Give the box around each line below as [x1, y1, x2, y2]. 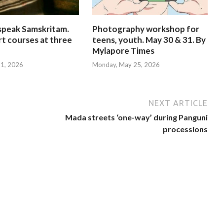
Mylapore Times [92, 45, 154, 56]
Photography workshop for [92, 23, 199, 34]
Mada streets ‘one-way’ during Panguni [65, 112, 208, 122]
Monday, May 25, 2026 [92, 61, 160, 69]
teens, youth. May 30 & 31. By [92, 34, 206, 45]
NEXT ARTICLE [148, 99, 208, 108]
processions [163, 124, 208, 134]
